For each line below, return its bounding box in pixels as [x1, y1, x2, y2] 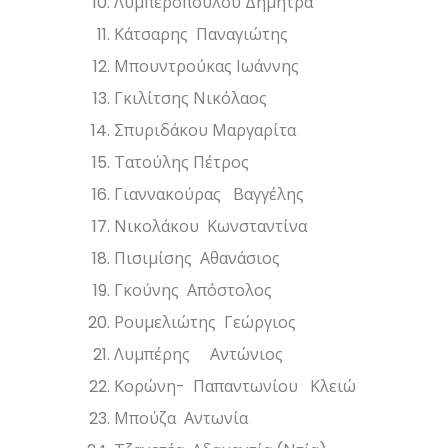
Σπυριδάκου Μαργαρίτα [114, 119, 297, 142]
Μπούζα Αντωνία [114, 407, 249, 430]
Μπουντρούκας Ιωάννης [114, 55, 300, 78]
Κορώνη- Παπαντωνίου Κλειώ [114, 375, 357, 398]
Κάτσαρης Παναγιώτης [114, 23, 289, 46]
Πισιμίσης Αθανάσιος [114, 247, 281, 270]
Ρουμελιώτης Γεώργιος [114, 311, 297, 334]
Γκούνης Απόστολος [114, 279, 273, 302]
